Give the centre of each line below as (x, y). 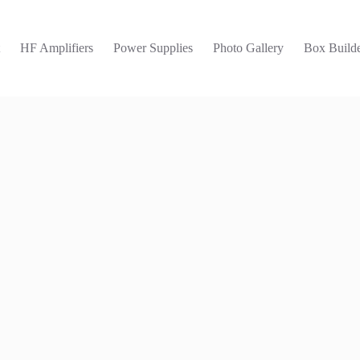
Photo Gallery (249, 48)
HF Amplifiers (57, 48)
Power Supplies (153, 48)
